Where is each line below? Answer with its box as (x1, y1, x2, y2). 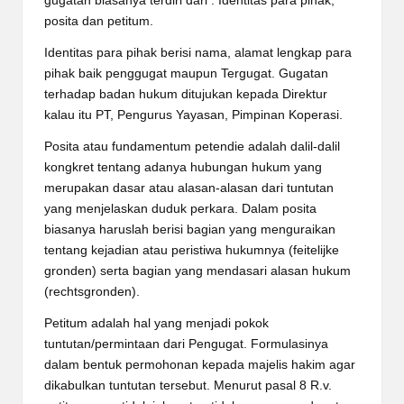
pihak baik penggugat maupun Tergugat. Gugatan (44, 66, 328, 80)
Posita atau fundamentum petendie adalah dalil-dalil (44, 139, 340, 153)
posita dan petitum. (44, 14, 153, 28)
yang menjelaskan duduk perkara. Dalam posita (44, 201, 317, 216)
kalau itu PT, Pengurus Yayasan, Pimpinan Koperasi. (44, 107, 343, 122)
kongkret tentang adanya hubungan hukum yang (44, 160, 322, 174)
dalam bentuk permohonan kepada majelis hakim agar (44, 357, 355, 372)
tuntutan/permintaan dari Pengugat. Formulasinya (44, 336, 328, 351)
